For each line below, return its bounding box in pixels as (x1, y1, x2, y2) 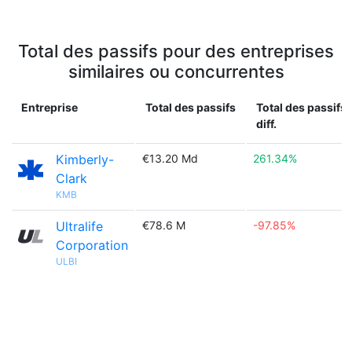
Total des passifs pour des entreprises (18, 41, 334, 61)
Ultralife (56, 218, 103, 234)
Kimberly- (56, 152, 114, 167)
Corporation (56, 237, 128, 253)
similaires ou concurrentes (68, 61, 284, 82)
